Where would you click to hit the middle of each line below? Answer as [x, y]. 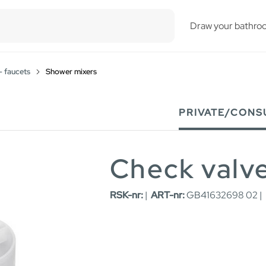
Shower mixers [71, 71]
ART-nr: [168, 195]
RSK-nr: [126, 195]
